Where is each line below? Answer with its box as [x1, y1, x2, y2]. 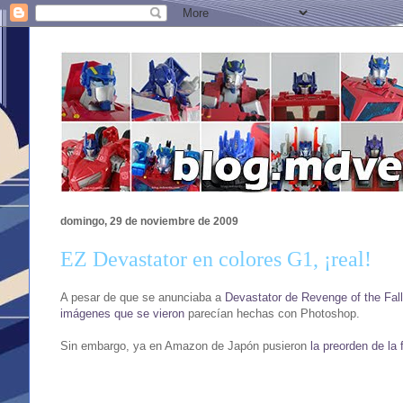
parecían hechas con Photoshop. [184, 306, 360, 320]
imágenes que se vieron [60, 306, 184, 320]
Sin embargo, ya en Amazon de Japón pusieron [60, 338, 310, 353]
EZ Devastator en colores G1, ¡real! [60, 247, 372, 272]
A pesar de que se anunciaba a [60, 290, 225, 304]
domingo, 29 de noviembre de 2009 [60, 215, 238, 228]
